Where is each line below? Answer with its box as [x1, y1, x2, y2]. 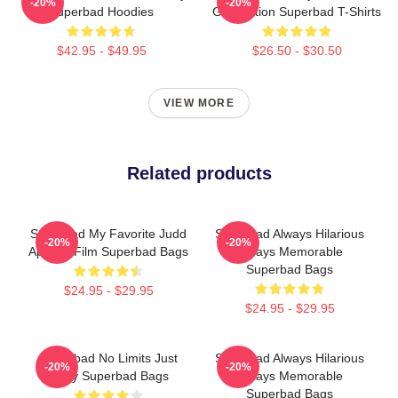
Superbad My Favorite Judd [30, 227, 187, 241]
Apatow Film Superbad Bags [28, 244, 188, 259]
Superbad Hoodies [49, 4, 154, 19]
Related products [126, 163, 272, 183]
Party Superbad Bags [48, 369, 169, 383]
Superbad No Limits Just [39, 351, 178, 365]
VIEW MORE [163, 97, 235, 109]
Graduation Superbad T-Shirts [212, 4, 381, 19]
